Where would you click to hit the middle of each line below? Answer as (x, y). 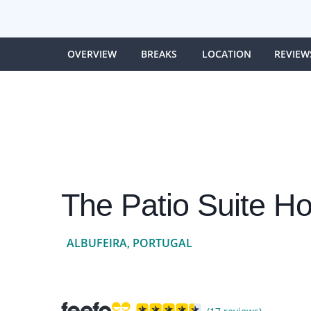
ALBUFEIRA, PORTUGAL (129, 243)
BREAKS (159, 53)
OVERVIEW (92, 53)
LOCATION (227, 53)
